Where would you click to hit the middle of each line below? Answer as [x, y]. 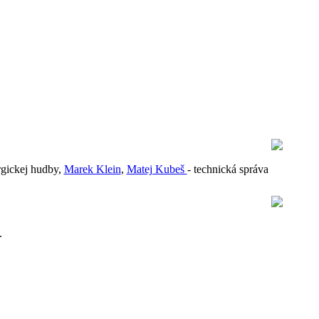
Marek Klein [92, 169]
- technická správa [228, 169]
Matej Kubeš [157, 169]
